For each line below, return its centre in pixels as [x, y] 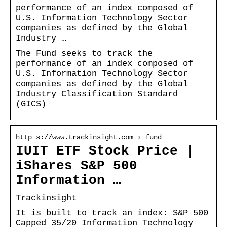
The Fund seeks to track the [84, 53]
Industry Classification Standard [97, 94]
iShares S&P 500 [77, 166]
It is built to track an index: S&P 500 [112, 213]
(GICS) [31, 104]
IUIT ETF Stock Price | [105, 151]
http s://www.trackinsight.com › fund [89, 137]
